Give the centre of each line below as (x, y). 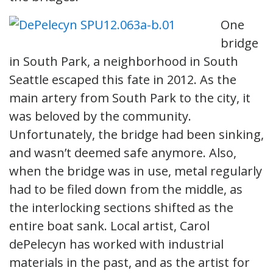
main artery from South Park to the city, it (130, 97)
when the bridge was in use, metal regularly (136, 171)
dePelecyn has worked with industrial (116, 244)
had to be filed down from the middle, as (126, 189)
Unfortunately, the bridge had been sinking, (136, 134)
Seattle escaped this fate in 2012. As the (123, 79)
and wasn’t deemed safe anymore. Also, (123, 152)
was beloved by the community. (100, 116)
